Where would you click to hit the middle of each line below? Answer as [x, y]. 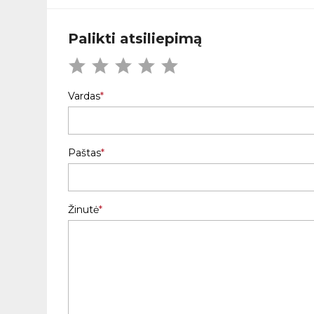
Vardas [84, 96]
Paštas [85, 153]
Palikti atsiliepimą [135, 39]
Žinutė [84, 210]
